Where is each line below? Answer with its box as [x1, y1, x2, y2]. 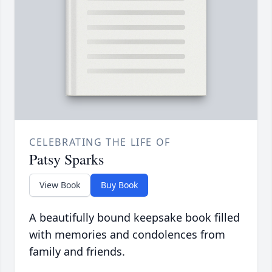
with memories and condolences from [29, 227, 225, 242]
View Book [39, 179, 80, 191]
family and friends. [29, 244, 125, 259]
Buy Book [101, 179, 138, 191]
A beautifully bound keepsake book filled [29, 210, 240, 225]
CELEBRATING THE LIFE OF [29, 135, 171, 149]
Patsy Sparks [29, 149, 104, 169]
